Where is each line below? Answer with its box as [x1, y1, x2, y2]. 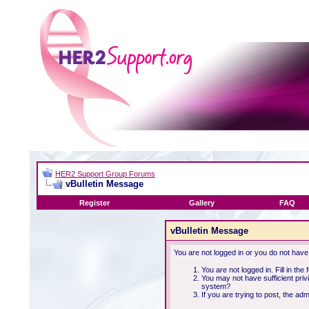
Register [79, 199, 110, 207]
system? [201, 282, 231, 291]
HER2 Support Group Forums [55, 170, 156, 178]
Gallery [189, 199, 215, 207]
